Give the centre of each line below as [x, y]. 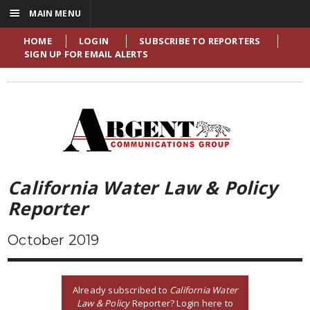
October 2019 [54, 240]
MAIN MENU [54, 13]
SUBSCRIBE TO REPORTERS [200, 41]
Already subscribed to [121, 290]
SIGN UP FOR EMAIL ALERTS [86, 54]
